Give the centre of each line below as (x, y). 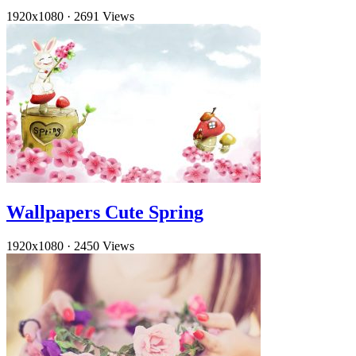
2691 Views (104, 17)
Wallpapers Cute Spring (105, 213)
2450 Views (104, 246)
